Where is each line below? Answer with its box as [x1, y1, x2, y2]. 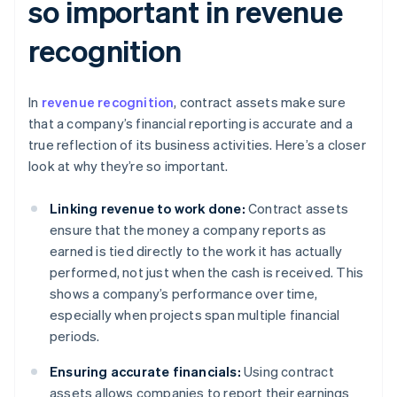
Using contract [240, 362, 334, 381]
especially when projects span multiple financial [50, 306, 340, 324]
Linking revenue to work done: [50, 199, 245, 218]
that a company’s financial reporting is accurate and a [28, 114, 353, 133]
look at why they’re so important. [28, 157, 229, 175]
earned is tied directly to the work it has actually [50, 242, 343, 261]
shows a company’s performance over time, [50, 284, 318, 303]
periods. [50, 327, 100, 346]
